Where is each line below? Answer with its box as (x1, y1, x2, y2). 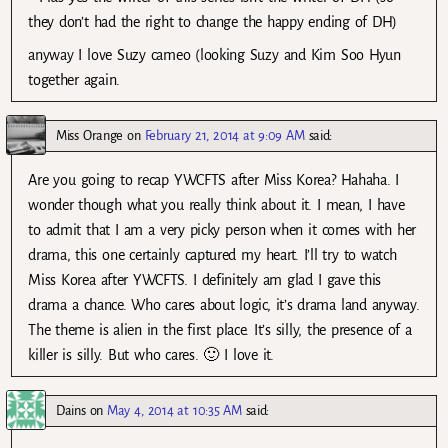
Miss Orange (56, 128, 123, 144)
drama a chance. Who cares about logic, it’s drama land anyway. (28, 297, 420, 314)
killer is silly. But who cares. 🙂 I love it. (28, 347, 274, 364)
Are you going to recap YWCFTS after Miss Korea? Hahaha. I (28, 172, 400, 189)
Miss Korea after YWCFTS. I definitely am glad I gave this (28, 272, 382, 289)
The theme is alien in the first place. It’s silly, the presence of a (28, 322, 412, 339)
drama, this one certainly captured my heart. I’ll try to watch (28, 247, 397, 264)
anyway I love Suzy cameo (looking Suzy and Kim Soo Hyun (28, 47, 401, 64)
